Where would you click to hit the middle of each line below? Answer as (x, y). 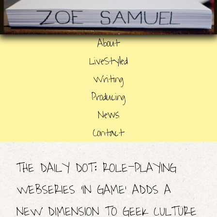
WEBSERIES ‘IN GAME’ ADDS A (93, 190)
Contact (108, 133)
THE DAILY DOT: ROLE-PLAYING (96, 168)
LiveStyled (108, 61)
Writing (108, 79)
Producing (108, 97)
